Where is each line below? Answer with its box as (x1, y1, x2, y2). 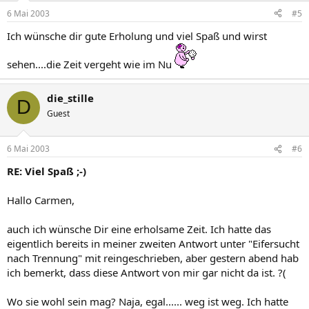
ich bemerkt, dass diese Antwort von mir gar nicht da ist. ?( (7, 266, 286, 279)
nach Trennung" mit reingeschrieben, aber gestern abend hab (7, 251, 299, 265)
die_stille (47, 90, 94, 105)
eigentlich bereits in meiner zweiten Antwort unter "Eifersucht (7, 237, 299, 250)
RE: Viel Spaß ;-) (7, 164, 86, 178)
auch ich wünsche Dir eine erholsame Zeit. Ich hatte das (7, 222, 271, 236)
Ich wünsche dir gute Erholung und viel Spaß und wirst (7, 28, 267, 43)
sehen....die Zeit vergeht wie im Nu (7, 57, 175, 71)
